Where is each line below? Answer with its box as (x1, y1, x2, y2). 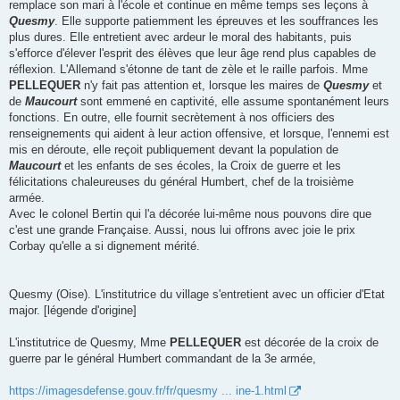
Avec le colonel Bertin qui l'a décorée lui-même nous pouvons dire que (9, 207, 371, 221)
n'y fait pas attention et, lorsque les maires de (80, 79, 323, 93)
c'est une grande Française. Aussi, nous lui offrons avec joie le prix (9, 223, 355, 237)
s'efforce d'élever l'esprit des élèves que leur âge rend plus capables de (9, 46, 376, 61)
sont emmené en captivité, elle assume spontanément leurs (77, 95, 389, 109)
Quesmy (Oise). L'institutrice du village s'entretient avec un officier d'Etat (9, 287, 385, 302)
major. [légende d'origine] (9, 304, 137, 318)
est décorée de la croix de (241, 336, 379, 350)
